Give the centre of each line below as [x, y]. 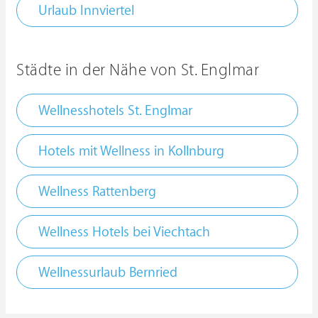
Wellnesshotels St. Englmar [115, 110]
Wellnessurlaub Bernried [108, 272]
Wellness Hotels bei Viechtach [124, 232]
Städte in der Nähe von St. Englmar [138, 70]
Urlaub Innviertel [86, 10]
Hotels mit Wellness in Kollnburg [131, 151]
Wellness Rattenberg [97, 191]
